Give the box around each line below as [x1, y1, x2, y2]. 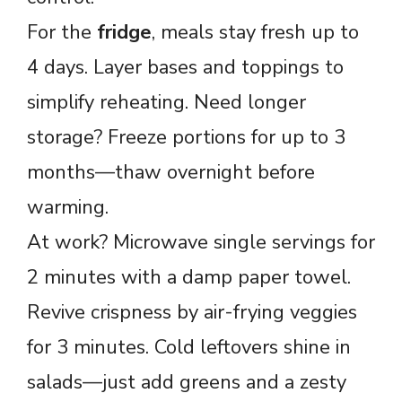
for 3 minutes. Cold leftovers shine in [27, 333, 351, 361]
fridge [97, 18, 152, 46]
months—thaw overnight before [27, 158, 315, 186]
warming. [27, 193, 109, 221]
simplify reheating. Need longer [27, 88, 306, 116]
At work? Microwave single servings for [27, 228, 375, 256]
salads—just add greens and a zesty [27, 368, 346, 396]
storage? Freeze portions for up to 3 [27, 123, 345, 151]
